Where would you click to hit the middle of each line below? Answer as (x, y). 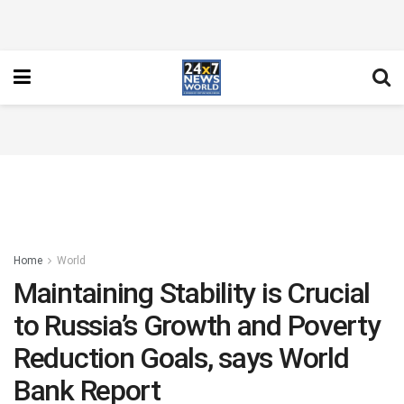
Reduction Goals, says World (181, 358)
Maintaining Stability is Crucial (192, 293)
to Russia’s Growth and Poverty (197, 326)
